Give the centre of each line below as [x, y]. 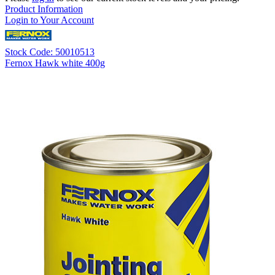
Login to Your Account [49, 20]
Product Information [44, 9]
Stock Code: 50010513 [50, 52]
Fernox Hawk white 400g [55, 63]
